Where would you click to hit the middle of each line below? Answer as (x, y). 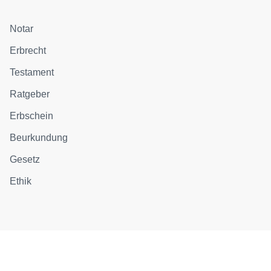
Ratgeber (30, 94)
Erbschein (32, 116)
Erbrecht (28, 50)
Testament (32, 72)
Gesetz (25, 159)
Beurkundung (39, 137)
